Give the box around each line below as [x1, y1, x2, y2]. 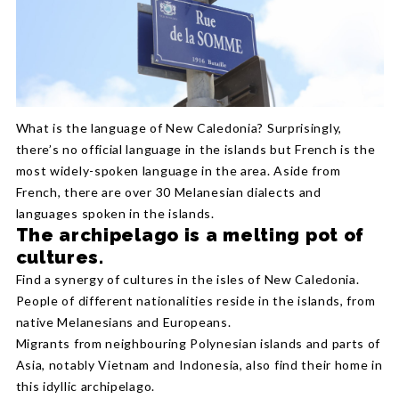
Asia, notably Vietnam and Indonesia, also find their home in [15, 356, 383, 372]
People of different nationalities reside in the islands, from [15, 292, 376, 308]
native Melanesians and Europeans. [15, 313, 232, 330]
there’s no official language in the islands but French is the [15, 141, 376, 157]
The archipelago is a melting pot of [15, 224, 365, 246]
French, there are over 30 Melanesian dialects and [15, 183, 322, 199]
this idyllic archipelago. [15, 378, 155, 394]
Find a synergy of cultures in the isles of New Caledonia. [15, 271, 360, 287]
